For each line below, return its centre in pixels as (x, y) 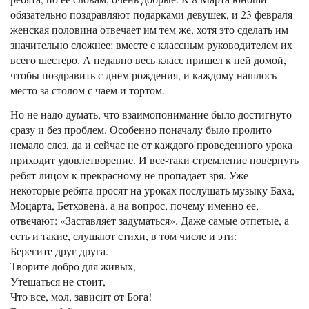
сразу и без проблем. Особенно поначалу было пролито (141, 130)
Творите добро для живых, (73, 266)
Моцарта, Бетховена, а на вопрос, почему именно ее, (134, 206)
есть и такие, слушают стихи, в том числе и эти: (123, 236)
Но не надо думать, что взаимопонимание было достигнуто (151, 114)
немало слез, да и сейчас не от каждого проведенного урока (151, 145)
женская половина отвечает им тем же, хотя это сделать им (149, 30)
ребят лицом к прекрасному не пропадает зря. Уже (129, 175)
